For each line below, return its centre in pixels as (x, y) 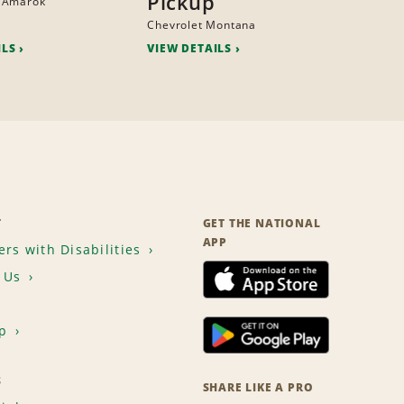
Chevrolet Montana (202, 25)
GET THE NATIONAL (262, 224)
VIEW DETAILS (189, 49)
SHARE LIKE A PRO (258, 388)
